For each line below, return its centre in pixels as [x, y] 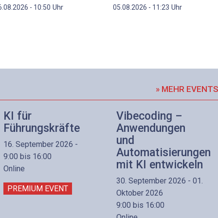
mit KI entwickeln [160, 165]
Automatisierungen [163, 153]
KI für [18, 116]
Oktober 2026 [140, 193]
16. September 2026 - [41, 144]
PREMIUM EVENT [38, 188]
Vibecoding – [149, 116]
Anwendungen [151, 128]
